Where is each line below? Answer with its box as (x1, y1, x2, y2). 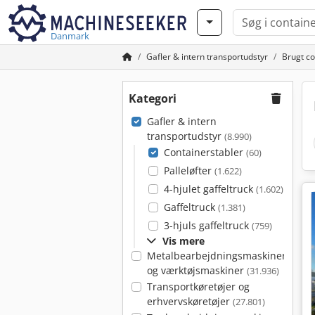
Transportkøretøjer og (146, 280, 250, 293)
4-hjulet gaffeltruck (163, 182, 256, 195)
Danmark (51, 30, 89, 42)
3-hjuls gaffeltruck (163, 219, 252, 232)
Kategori (129, 91, 176, 106)
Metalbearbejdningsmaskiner (146, 249, 286, 262)
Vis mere (162, 234, 205, 247)
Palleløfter (163, 164, 214, 177)
